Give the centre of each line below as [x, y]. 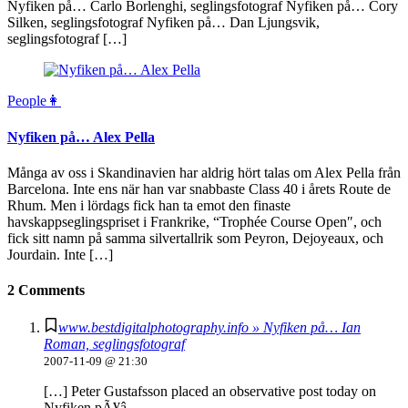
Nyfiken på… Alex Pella [81, 137]
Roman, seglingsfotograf [114, 344]
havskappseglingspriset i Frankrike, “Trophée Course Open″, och [194, 221]
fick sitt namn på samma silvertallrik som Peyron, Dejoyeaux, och [195, 238]
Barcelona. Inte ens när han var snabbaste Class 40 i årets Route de [199, 189]
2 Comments [46, 291]
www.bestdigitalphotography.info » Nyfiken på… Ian [209, 328]
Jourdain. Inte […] [60, 254]
